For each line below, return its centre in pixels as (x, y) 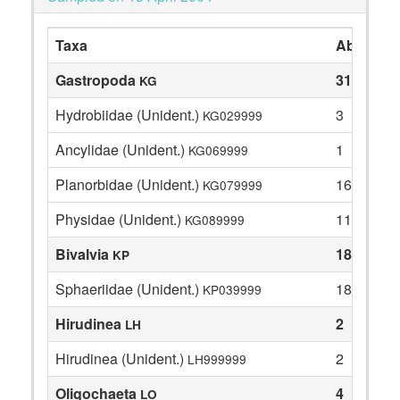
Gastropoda (97, 80)
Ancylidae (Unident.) (122, 150)
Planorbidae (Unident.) (129, 184)
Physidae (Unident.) (120, 219)
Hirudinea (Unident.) (121, 358)
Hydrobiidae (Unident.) (129, 115)
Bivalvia (84, 254)
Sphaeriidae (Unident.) (129, 289)
